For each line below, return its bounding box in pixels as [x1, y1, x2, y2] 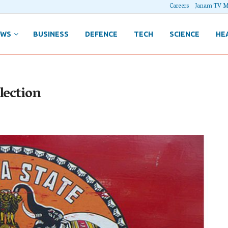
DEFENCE [84, 30, 118, 38]
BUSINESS [33, 30, 69, 38]
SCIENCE [169, 30, 199, 38]
